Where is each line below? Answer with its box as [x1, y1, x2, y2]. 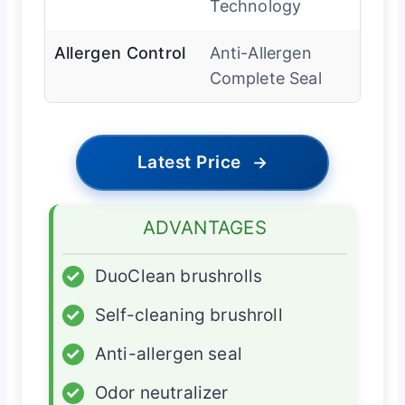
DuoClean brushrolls [94, 266, 263, 287]
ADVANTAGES [143, 216, 267, 240]
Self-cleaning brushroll [94, 305, 283, 326]
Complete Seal [209, 69, 322, 89]
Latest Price [137, 152, 241, 174]
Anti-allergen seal [94, 344, 242, 365]
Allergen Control [53, 43, 186, 63]
